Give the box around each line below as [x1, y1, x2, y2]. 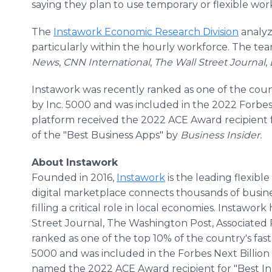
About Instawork [32, 157, 118, 168]
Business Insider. [180, 129, 262, 141]
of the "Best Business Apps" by [32, 129, 180, 141]
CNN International [63, 56, 150, 68]
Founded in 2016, [32, 172, 117, 183]
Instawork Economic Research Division [53, 26, 239, 38]
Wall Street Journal [175, 56, 265, 68]
